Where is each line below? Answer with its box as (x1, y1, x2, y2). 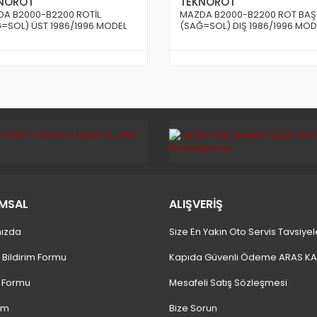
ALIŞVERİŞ (169, 196, 223, 212)
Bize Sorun (169, 301, 217, 315)
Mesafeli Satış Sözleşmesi (169, 276, 287, 289)
